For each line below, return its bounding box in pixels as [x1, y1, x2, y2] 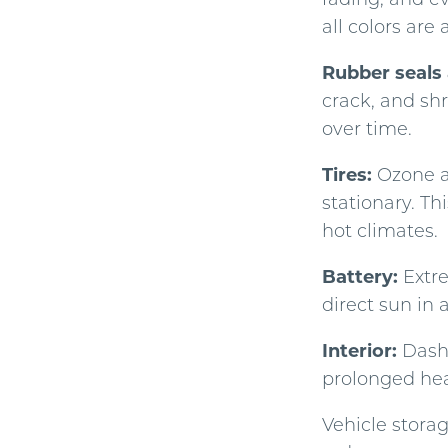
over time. [322, 116, 412, 141]
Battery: [322, 264, 398, 289]
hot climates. [322, 218, 438, 243]
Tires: [322, 162, 372, 187]
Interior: [322, 338, 397, 363]
